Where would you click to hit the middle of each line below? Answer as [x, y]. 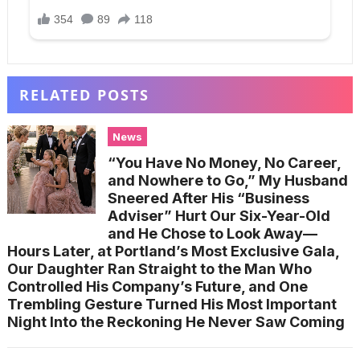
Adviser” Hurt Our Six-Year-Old [219, 216]
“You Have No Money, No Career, [224, 163]
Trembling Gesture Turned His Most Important [172, 304]
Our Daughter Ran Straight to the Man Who [159, 269]
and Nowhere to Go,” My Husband [227, 180]
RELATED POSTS [84, 95]
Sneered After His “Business [208, 198]
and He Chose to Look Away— [212, 233]
